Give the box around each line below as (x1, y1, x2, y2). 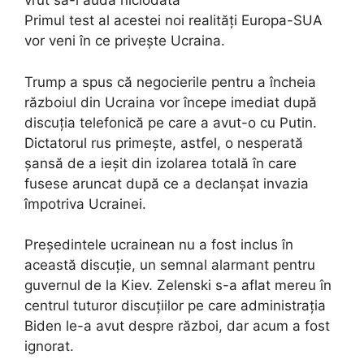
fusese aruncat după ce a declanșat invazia (24, 175, 309, 192)
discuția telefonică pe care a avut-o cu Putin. (24, 114, 317, 131)
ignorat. (24, 338, 74, 355)
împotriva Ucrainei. (24, 195, 146, 212)
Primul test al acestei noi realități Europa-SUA (24, 12, 323, 29)
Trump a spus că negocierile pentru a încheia (24, 73, 316, 90)
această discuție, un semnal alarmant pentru (24, 257, 315, 274)
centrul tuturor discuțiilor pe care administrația (24, 297, 326, 314)
